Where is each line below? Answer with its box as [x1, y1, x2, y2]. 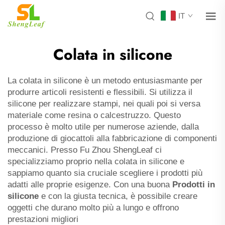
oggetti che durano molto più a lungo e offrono [8, 203, 179, 212]
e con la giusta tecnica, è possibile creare [41, 191, 197, 201]
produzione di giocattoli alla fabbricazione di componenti [8, 134, 217, 143]
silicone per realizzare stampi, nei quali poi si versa [8, 99, 200, 108]
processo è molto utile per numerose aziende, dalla [8, 122, 199, 132]
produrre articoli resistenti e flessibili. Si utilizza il [8, 87, 192, 97]
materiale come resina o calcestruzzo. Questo [8, 110, 181, 120]
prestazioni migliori [8, 214, 78, 224]
